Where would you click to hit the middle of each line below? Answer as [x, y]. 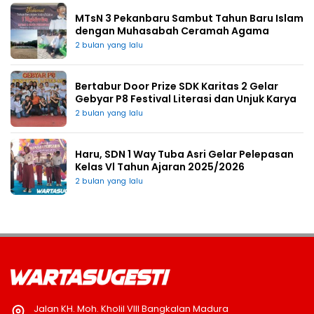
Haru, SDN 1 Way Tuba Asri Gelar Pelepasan [184, 155]
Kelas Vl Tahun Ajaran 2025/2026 [160, 167]
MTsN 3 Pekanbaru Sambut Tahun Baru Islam [189, 19]
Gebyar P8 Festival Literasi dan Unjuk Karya [186, 99]
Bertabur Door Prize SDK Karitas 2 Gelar [177, 87]
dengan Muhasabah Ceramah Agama [172, 31]
